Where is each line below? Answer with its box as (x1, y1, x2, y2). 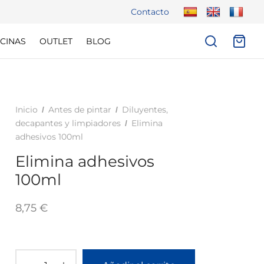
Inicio (15, 104, 38, 115)
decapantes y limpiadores (15, 118, 121, 128)
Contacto (131, 6, 169, 17)
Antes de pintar (48, 104, 111, 115)
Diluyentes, (122, 104, 168, 115)
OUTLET (39, 35, 72, 47)
